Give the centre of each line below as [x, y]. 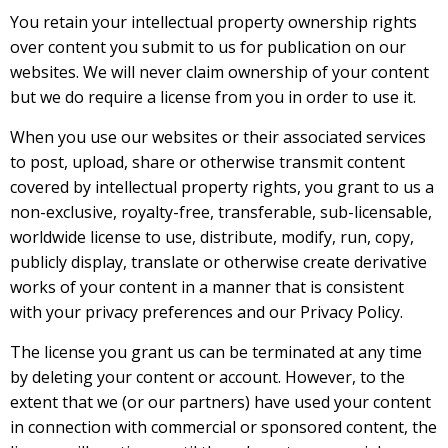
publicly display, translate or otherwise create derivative [218, 262]
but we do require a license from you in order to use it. [213, 97]
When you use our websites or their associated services [218, 137]
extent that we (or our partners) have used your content [220, 402]
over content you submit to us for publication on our [208, 47]
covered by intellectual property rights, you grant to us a [222, 187]
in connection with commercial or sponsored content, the [223, 427]
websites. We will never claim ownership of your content [219, 72]
